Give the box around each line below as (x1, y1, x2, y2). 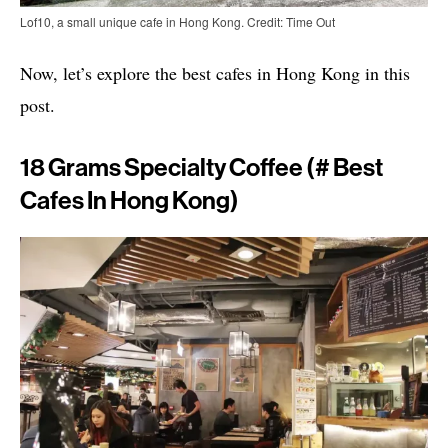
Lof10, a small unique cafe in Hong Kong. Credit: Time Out (20, 12, 335, 30)
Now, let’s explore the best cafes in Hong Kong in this (20, 60, 410, 85)
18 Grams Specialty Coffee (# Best (20, 154, 383, 180)
